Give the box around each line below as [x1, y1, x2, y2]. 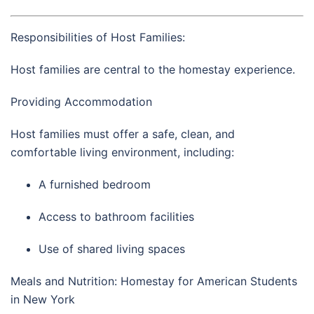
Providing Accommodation [11, 94, 152, 109]
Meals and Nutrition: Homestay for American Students [11, 273, 297, 288]
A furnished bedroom [39, 177, 151, 191]
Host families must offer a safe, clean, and [11, 126, 235, 141]
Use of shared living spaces [39, 241, 185, 256]
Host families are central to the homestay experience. [11, 62, 295, 76]
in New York [11, 292, 75, 306]
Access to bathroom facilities [39, 209, 194, 224]
